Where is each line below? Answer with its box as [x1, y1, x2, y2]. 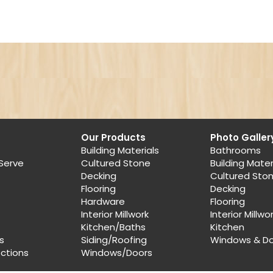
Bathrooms [210, 144, 261, 157]
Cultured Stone [80, 157, 151, 170]
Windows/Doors [80, 246, 152, 260]
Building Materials [80, 144, 159, 157]
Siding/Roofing [80, 233, 147, 247]
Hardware [80, 195, 125, 208]
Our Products [80, 131, 146, 144]
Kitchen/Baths [80, 221, 146, 234]
